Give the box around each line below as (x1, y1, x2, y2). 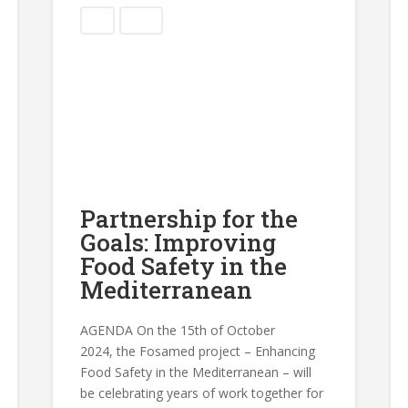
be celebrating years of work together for (80, 383, 324, 402)
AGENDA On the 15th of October (80, 321, 276, 339)
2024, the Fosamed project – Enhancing (80, 342, 316, 360)
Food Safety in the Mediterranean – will (80, 362, 312, 381)
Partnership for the (80, 202, 299, 234)
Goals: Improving (80, 226, 277, 258)
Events (125, 12, 158, 28)
